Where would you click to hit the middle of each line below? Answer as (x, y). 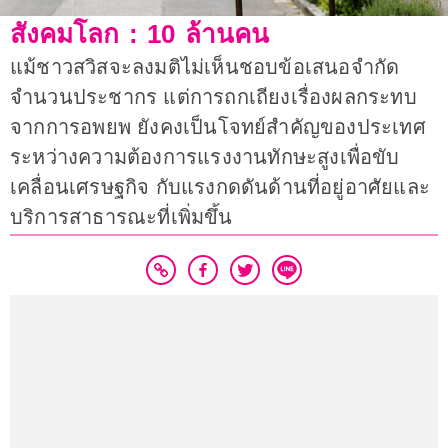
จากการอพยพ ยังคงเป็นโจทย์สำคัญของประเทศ (218, 127)
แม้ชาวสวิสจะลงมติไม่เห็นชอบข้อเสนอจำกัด (205, 67)
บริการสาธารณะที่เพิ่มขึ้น (121, 217)
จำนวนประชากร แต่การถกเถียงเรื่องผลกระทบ (213, 97)
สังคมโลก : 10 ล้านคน (139, 34)
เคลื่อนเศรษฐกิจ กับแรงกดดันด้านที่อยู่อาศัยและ (220, 187)
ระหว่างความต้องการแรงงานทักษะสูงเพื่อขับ (205, 157)
